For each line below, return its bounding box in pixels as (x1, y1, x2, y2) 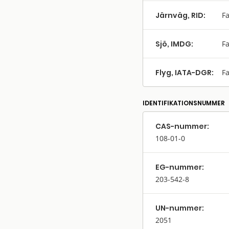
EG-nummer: (155, 162, 204, 173)
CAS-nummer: (155, 121, 209, 132)
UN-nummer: (155, 203, 204, 214)
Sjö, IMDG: (155, 39, 193, 50)
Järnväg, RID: (155, 10, 205, 21)
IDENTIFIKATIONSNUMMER (143, 99, 225, 108)
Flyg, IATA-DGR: (155, 67, 214, 78)
